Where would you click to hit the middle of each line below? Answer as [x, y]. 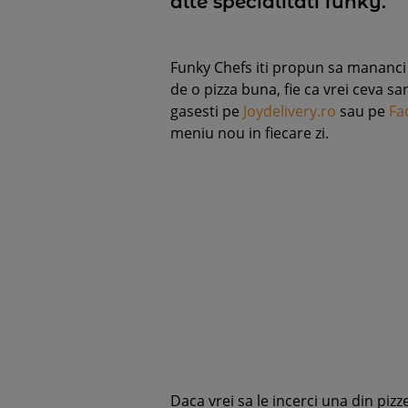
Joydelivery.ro [290, 111]
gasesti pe [207, 111]
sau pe [362, 111]
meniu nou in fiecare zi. [250, 133]
